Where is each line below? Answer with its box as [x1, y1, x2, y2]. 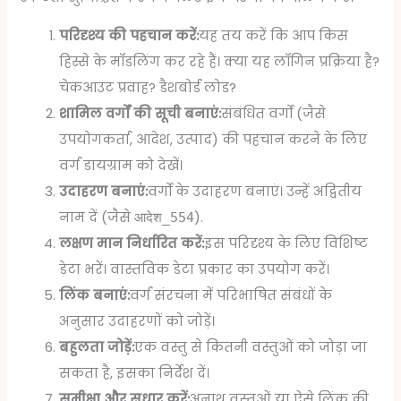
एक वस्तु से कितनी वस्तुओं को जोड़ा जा [134, 338, 368, 357]
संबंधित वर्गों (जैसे [221, 105, 327, 124]
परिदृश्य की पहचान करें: [59, 27, 200, 46]
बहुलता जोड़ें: [59, 338, 135, 357]
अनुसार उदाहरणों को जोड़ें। [59, 312, 216, 331]
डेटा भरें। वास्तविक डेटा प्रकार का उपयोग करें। [59, 260, 330, 279]
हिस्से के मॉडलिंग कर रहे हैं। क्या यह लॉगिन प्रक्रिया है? [59, 53, 380, 72]
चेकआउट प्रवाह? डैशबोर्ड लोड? [59, 79, 237, 98]
